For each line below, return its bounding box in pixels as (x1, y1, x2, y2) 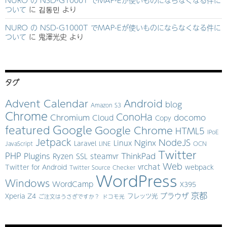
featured (5, 122, 50, 138)
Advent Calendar (5, 95, 88, 110)
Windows (5, 175, 50, 190)
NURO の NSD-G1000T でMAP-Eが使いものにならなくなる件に (5, 21, 221, 33)
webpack (185, 162, 214, 172)
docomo (174, 111, 206, 123)
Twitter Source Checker (69, 163, 135, 171)
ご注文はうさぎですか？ (39, 192, 100, 200)
